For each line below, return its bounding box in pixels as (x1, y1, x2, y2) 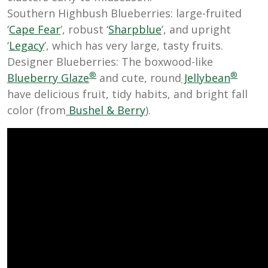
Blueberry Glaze (7, 71, 89, 86)
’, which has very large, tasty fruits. (44, 38, 223, 53)
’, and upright (162, 22, 231, 37)
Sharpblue (108, 22, 162, 37)
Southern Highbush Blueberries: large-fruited (7, 6, 242, 21)
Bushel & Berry (66, 103, 145, 118)
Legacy (9, 38, 44, 53)
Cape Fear (9, 22, 60, 37)
